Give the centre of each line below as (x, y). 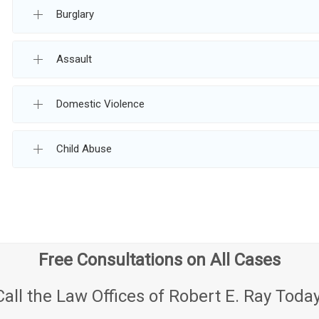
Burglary (75, 14)
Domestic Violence (100, 104)
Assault (74, 59)
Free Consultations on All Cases (159, 260)
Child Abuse (84, 149)
